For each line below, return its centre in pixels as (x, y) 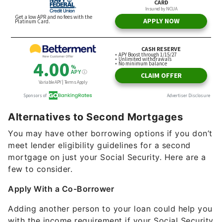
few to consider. (40, 169)
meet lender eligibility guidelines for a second (99, 145)
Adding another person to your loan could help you (110, 209)
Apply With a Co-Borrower (62, 189)
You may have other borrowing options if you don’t (110, 134)
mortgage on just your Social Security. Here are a (107, 157)
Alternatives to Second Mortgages (95, 117)
